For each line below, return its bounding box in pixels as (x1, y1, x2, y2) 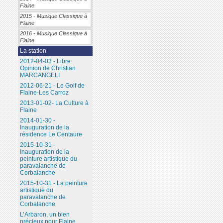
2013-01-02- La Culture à (19, 100, 89, 107)
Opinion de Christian (19, 65, 76, 72)
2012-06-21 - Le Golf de (19, 82, 85, 90)
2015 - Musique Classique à (19, 13, 87, 19)
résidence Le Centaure (19, 131, 82, 138)
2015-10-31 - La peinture (19, 180, 88, 187)
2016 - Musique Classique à (19, 30, 87, 37)
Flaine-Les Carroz (19, 89, 69, 97)
